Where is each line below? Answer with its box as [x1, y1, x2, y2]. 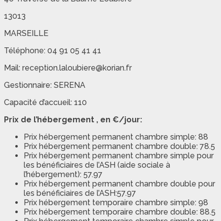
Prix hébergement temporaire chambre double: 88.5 [24, 207, 216, 217]
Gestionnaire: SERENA [4, 80, 85, 90]
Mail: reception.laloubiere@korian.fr [4, 63, 132, 73]
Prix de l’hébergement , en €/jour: [4, 115, 142, 125]
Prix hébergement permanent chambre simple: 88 [24, 132, 208, 142]
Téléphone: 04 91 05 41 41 [4, 46, 101, 56]
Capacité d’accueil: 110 [4, 98, 87, 108]
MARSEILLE [4, 29, 48, 38]
